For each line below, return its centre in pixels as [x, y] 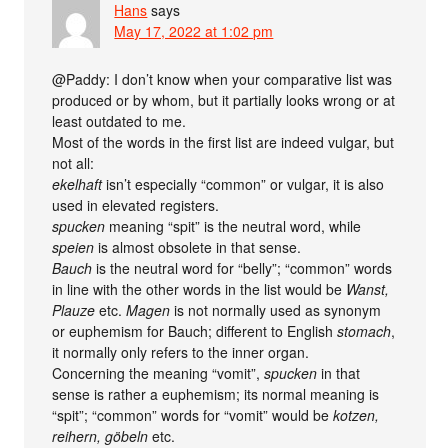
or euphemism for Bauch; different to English [195, 331]
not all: [73, 163]
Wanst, [368, 289]
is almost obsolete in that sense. [198, 247]
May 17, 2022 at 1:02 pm [194, 31]
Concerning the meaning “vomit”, [158, 373]
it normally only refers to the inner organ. [181, 352]
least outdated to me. [119, 121]
